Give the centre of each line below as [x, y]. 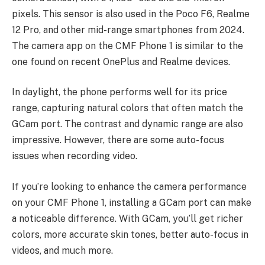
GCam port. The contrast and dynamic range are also [127, 124]
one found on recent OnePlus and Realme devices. [121, 62]
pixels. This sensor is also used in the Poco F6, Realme [131, 14]
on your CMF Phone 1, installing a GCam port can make [132, 202]
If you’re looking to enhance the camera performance [129, 186]
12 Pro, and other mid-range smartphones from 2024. [128, 30]
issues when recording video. [75, 156]
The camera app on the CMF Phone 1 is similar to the [127, 46]
